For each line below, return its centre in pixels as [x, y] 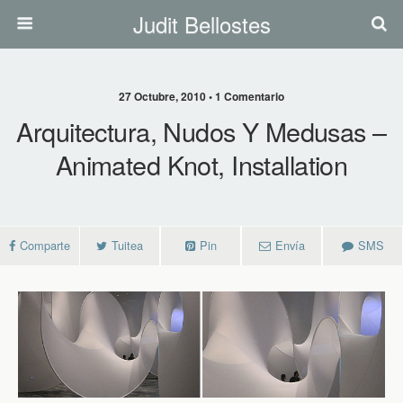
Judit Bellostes [201, 24]
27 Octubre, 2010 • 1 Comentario [201, 96]
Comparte [45, 245]
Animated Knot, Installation [201, 164]
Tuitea [127, 245]
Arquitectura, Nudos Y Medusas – [201, 131]
